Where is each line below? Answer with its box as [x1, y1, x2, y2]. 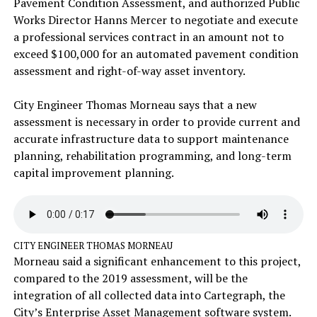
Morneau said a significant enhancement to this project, [13, 253, 301, 270]
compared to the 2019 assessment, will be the [13, 270, 248, 287]
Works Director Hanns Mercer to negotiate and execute [13, 12, 298, 28]
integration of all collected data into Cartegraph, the [13, 287, 285, 304]
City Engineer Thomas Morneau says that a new [13, 97, 257, 113]
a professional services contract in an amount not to [13, 29, 284, 45]
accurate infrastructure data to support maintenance [13, 131, 289, 147]
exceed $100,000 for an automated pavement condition [13, 46, 299, 62]
